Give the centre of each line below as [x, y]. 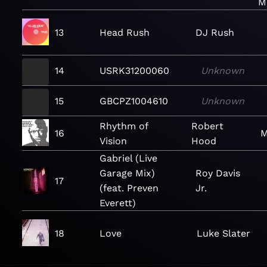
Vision [113, 141]
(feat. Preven [129, 188]
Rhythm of [124, 126]
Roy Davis [218, 173]
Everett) [118, 203]
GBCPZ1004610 [134, 101]
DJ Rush [215, 32]
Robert [208, 126]
